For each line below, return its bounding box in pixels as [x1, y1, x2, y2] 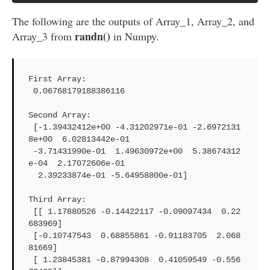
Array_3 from [12, 29, 75, 44]
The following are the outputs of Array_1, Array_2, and [12, 14, 254, 29]
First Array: [28, 74, 91, 84]
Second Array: [28, 110, 96, 121]
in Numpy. [110, 29, 159, 44]
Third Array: [28, 195, 91, 205]
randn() [75, 28, 110, 45]
